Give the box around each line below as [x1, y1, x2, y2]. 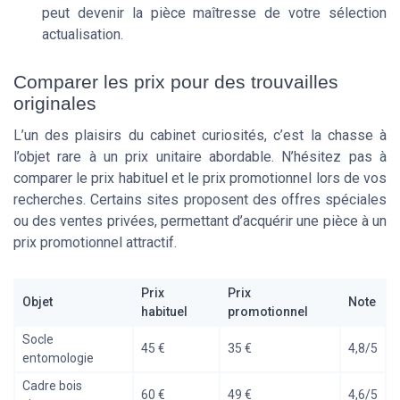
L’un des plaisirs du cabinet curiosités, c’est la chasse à [13, 127, 387, 145]
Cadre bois [22, 379, 82, 394]
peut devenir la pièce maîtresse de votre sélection [42, 4, 387, 22]
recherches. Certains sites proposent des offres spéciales [13, 191, 387, 209]
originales [13, 93, 96, 114]
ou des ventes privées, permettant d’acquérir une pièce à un [13, 212, 387, 230]
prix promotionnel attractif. [13, 234, 177, 252]
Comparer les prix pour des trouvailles [13, 71, 338, 93]
